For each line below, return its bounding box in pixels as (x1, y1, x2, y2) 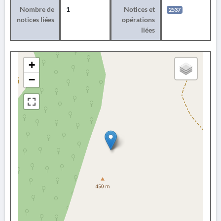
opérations (122, 15, 155, 24)
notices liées (17, 15, 54, 24)
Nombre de (20, 5, 54, 13)
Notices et (124, 5, 155, 13)
